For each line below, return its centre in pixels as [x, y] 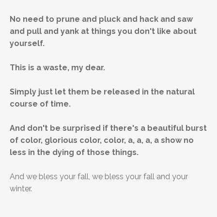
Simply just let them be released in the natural [102, 92]
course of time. [40, 104]
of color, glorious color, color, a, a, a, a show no [102, 140]
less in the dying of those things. [74, 153]
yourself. [27, 44]
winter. [21, 189]
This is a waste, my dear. [57, 68]
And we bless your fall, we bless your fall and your [99, 177]
